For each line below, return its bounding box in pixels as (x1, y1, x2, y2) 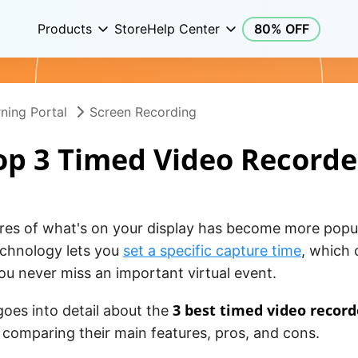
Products (38, 21, 92, 37)
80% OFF (253, 21, 309, 37)
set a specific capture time (123, 242, 301, 259)
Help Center (147, 21, 220, 37)
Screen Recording (89, 104, 197, 120)
